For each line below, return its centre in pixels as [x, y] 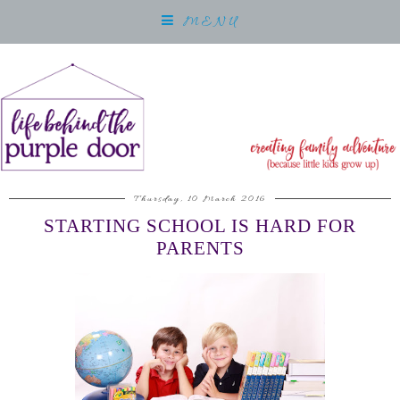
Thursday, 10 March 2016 [200, 200]
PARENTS [200, 249]
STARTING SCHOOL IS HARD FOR [200, 226]
